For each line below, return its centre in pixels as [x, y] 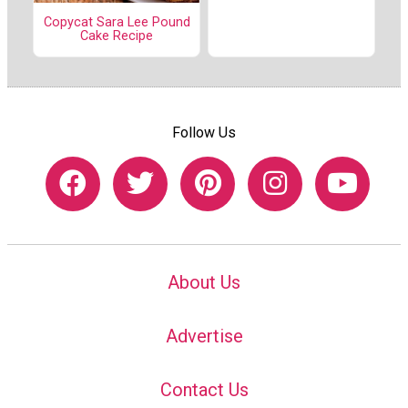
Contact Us [204, 390]
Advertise [204, 337]
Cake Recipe [117, 36]
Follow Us [204, 132]
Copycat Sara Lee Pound [117, 23]
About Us [204, 283]
